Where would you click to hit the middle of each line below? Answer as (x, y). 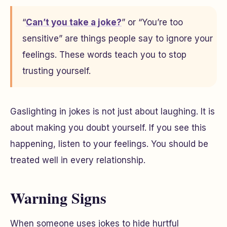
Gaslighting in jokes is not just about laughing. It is (112, 111)
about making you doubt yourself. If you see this (108, 128)
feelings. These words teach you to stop (104, 55)
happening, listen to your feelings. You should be (109, 144)
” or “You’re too (152, 22)
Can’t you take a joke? (74, 22)
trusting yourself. (56, 71)
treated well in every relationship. (78, 160)
